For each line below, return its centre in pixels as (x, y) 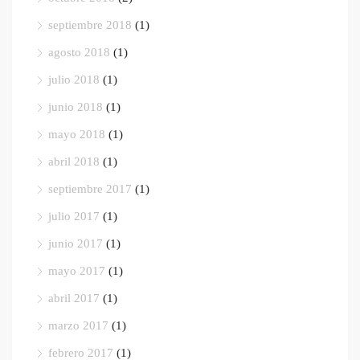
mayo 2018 (77, 134)
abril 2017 (74, 298)
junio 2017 (76, 243)
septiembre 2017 (90, 188)
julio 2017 (74, 216)
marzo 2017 (78, 325)
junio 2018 (76, 106)
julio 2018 (74, 79)
